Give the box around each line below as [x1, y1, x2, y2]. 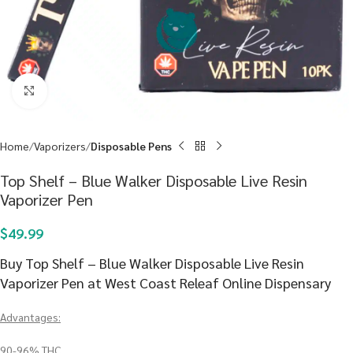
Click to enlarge [46, 84, 120, 98]
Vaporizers [34, 139, 86, 153]
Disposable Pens [91, 139, 172, 153]
